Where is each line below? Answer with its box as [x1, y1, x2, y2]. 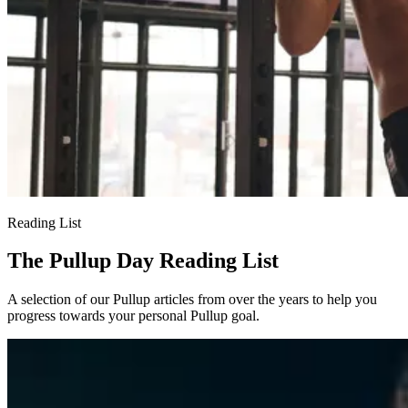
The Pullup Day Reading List [7, 249, 279, 273]
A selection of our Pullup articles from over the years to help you [7, 291, 377, 308]
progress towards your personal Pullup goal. [7, 308, 260, 324]
